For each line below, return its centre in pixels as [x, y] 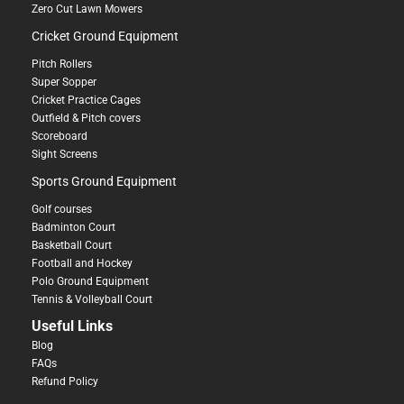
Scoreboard [60, 137]
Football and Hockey [82, 263]
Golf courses [62, 209]
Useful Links [72, 326]
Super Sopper [64, 83]
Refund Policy [65, 381]
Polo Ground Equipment [90, 281]
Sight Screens [64, 155]
